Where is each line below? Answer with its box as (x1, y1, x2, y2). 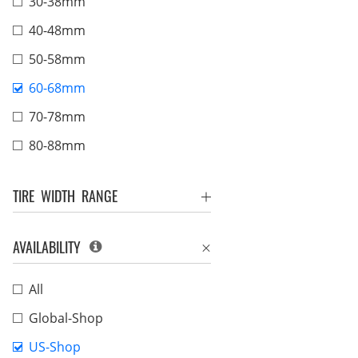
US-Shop (29, 338, 81, 356)
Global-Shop (29, 309, 103, 327)
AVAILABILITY (13, 237, 87, 257)
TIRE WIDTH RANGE (13, 185, 117, 206)
